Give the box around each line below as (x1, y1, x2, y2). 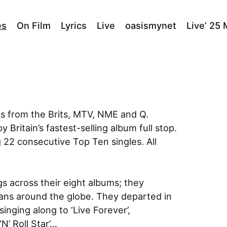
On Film (17, 20, 51, 31)
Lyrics (61, 20, 87, 31)
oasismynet (125, 20, 176, 31)
